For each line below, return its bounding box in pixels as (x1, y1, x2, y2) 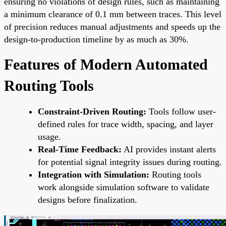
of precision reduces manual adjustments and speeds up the (4, 21, 220, 32)
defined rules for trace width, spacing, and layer (38, 119, 213, 129)
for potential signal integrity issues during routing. (38, 156, 222, 167)
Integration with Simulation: (38, 169, 149, 180)
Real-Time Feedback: (38, 144, 122, 154)
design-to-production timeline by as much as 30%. (4, 34, 189, 44)
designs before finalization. (38, 194, 137, 205)
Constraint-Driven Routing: (38, 106, 146, 117)
